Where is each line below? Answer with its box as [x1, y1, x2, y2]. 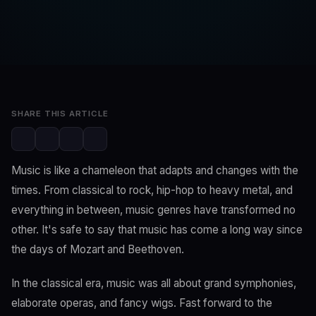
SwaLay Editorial [37, 28, 123, 41]
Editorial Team [37, 44, 97, 55]
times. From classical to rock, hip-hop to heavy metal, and [11, 183, 293, 197]
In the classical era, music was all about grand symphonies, [11, 276, 296, 290]
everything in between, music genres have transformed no [11, 203, 296, 217]
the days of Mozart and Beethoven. [11, 243, 184, 256]
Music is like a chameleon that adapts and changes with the [11, 164, 298, 177]
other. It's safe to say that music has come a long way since [11, 223, 303, 236]
